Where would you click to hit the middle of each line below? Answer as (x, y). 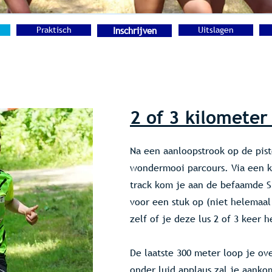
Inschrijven (134, 30)
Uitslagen (216, 30)
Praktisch (54, 30)
